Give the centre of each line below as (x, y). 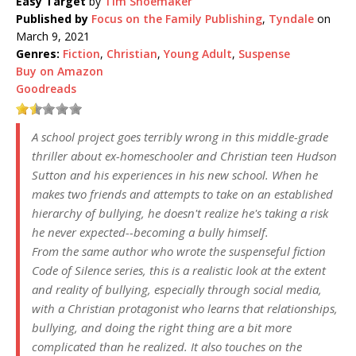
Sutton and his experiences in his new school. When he (175, 175)
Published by (52, 19)
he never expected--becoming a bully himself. (150, 232)
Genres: (38, 54)
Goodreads (46, 89)
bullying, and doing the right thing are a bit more (162, 328)
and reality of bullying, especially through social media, (177, 290)
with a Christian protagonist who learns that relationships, (185, 309)
